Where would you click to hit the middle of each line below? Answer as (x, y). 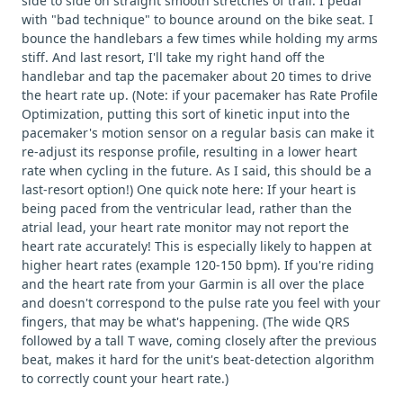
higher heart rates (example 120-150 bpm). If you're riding (198, 264)
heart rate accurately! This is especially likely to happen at (197, 246)
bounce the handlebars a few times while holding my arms (200, 38)
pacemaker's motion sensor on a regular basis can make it (198, 132)
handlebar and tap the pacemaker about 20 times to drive (197, 76)
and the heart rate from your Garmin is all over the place (193, 283)
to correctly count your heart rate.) (125, 378)
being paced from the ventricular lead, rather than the (187, 208)
